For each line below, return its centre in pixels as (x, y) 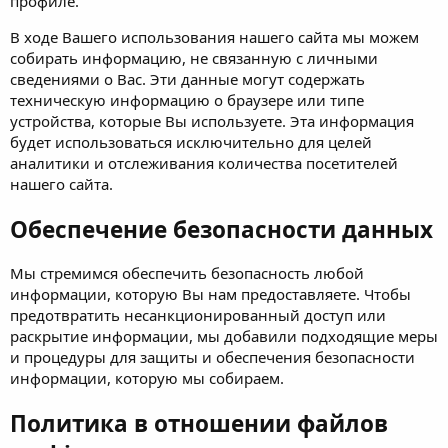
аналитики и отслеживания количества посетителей (204, 163)
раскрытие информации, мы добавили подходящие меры (224, 336)
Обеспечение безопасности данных (221, 229)
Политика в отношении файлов (199, 424)
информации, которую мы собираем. (147, 378)
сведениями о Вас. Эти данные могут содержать (187, 79)
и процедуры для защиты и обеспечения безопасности (212, 357)
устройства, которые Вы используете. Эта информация (212, 121)
